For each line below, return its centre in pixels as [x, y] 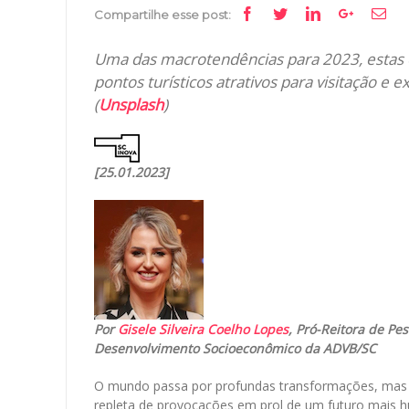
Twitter [307, 13]
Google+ [378, 13]
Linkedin [346, 13]
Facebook [282, 13]
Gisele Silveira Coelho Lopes [203, 330]
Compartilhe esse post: [163, 15]
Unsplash [131, 105]
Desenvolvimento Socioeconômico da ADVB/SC [235, 349]
